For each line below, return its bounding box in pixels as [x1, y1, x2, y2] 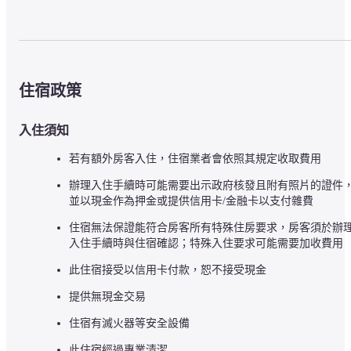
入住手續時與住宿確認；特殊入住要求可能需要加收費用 [69, 237, 343, 249]
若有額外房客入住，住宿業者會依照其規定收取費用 [69, 152, 321, 165]
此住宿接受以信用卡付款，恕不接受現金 [69, 263, 266, 276]
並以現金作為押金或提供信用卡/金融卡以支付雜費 [69, 194, 313, 207]
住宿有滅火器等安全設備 [69, 317, 190, 329]
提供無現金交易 [69, 290, 146, 302]
